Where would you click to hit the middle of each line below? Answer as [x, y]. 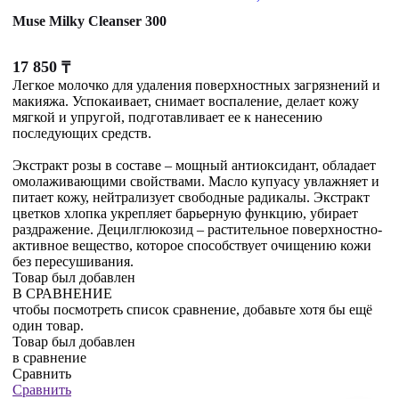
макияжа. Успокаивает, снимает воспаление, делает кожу [186, 102]
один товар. [48, 326]
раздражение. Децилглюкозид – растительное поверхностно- [197, 230]
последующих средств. [82, 134]
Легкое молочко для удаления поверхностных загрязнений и [196, 85]
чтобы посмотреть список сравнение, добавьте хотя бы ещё [192, 310]
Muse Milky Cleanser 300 [90, 21]
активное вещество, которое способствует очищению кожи [192, 246]
